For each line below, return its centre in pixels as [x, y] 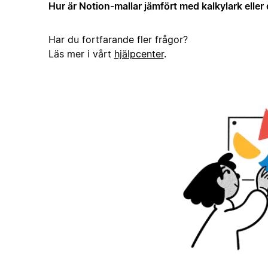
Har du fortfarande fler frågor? [118, 40]
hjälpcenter [139, 54]
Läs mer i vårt [81, 54]
